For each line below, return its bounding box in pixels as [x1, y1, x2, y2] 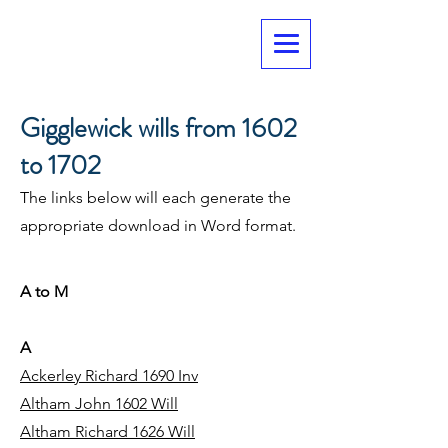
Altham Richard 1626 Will [20, 422, 195, 441]
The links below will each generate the [20, 188, 291, 207]
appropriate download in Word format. [20, 216, 296, 235]
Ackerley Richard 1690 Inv [20, 366, 198, 385]
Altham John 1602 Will [20, 394, 178, 413]
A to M [20, 282, 68, 301]
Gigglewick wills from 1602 [20, 109, 297, 147]
